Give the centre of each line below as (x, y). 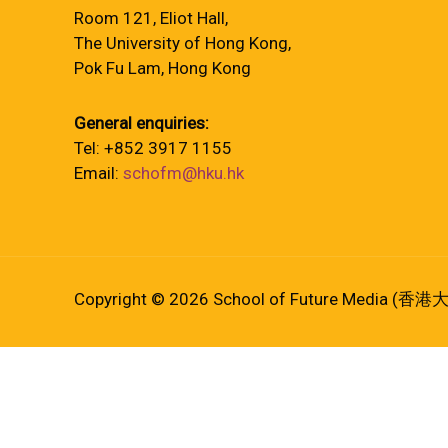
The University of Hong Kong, (182, 43)
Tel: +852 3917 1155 (153, 148)
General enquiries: (141, 123)
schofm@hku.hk (183, 173)
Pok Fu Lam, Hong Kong (162, 68)
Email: (98, 173)
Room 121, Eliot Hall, (151, 18)
